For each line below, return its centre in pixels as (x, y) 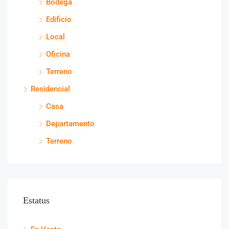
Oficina (58, 54)
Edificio (59, 19)
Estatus (36, 200)
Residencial (50, 89)
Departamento (70, 123)
